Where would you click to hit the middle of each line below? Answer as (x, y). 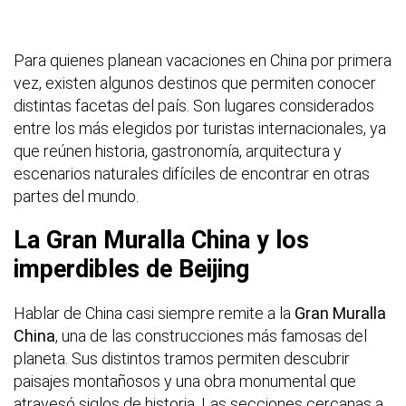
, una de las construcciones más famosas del (211, 335)
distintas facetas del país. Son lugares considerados (194, 105)
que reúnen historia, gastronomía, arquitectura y (178, 150)
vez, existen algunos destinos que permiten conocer (195, 82)
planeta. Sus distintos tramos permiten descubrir (182, 358)
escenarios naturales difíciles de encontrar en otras (192, 173)
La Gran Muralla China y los (161, 240)
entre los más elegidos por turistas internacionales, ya (200, 128)
